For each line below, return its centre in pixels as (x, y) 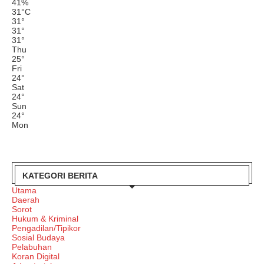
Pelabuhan (32, 247)
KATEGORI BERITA (60, 175)
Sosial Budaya (38, 237)
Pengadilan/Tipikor (46, 228)
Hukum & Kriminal (45, 218)
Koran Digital (36, 256)
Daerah (26, 199)
